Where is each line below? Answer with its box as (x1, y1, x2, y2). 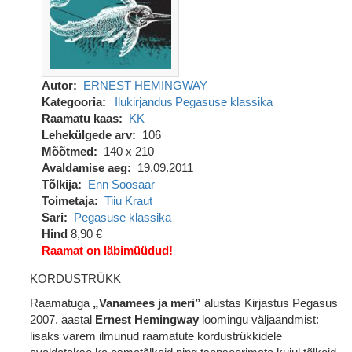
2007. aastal (30, 313, 95, 326)
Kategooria (42, 95, 102, 108)
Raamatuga (30, 296, 93, 310)
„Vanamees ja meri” (93, 296, 201, 310)
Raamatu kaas (42, 112, 119, 125)
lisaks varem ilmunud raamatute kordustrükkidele (30, 329, 282, 343)
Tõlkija (42, 178, 78, 191)
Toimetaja (42, 194, 94, 207)
